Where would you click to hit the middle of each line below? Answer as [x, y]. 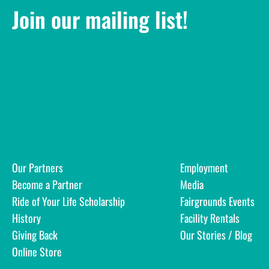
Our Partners [38, 168]
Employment [204, 168]
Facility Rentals [210, 218]
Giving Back [35, 235]
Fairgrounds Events [217, 201]
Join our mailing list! [100, 19]
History [26, 218]
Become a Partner [47, 185]
